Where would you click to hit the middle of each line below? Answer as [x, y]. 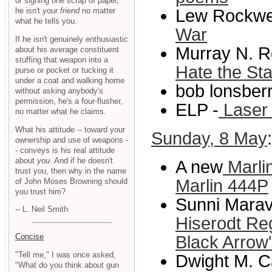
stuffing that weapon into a [62, 59]
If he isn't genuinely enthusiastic [72, 39]
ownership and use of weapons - [72, 140]
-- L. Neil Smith [42, 209]
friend [70, 10]
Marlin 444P [222, 186]
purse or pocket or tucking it [64, 70]
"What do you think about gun [67, 265]
